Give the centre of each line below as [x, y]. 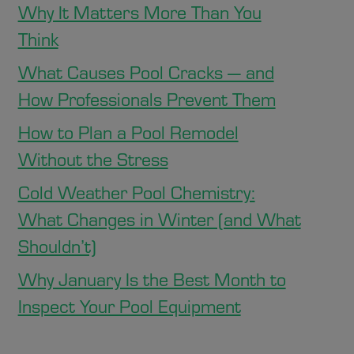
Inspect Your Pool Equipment [129, 305]
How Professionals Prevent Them [147, 98]
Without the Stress [93, 158]
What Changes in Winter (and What [159, 218]
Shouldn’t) [57, 245]
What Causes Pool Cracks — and [146, 72]
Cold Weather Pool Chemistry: [136, 192]
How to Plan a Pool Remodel [128, 132]
